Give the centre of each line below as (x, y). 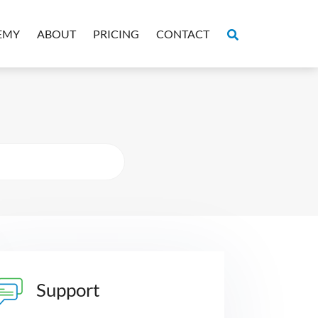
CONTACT (183, 33)
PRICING (116, 33)
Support (68, 290)
